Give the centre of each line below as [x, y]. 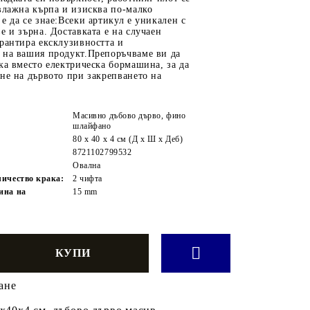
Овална [87, 165]
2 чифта [88, 178]
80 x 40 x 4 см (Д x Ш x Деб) [128, 139]
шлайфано [92, 126]
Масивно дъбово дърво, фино [129, 115]
